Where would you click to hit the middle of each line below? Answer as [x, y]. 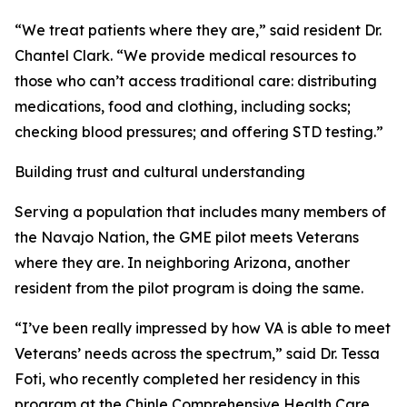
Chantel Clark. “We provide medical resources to [185, 55]
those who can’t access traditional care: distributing [196, 81]
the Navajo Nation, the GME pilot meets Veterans [187, 237]
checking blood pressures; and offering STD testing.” [199, 132]
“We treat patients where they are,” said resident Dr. [198, 30]
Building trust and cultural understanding [160, 172]
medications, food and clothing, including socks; [183, 106]
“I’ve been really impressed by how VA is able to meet [203, 328]
